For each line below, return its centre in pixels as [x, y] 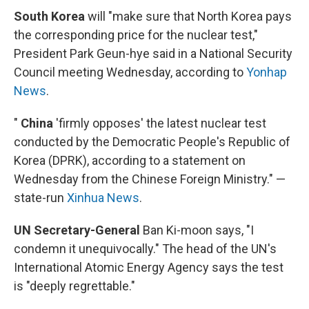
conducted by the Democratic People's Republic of [152, 141]
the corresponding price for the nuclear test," [136, 34]
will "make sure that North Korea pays [188, 16]
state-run [40, 197]
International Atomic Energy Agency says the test [149, 267]
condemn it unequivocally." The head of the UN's [145, 248]
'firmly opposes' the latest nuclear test [160, 123]
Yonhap [267, 72]
